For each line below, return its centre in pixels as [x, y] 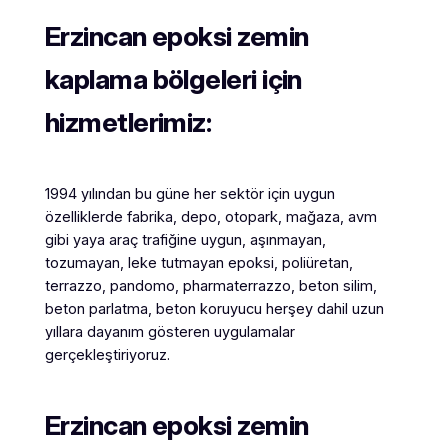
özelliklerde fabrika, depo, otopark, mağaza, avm [210, 217]
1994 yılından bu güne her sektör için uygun [189, 194]
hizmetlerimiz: [128, 122]
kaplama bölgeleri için [173, 79]
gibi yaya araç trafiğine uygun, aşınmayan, [185, 240]
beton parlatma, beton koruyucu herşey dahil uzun [214, 309]
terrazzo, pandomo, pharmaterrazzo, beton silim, [210, 286]
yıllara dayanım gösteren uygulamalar [169, 332]
